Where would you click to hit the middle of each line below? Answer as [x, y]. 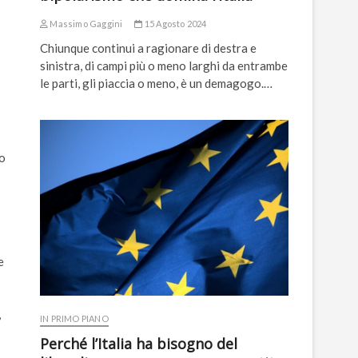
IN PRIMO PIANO [74, 319]
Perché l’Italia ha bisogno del [139, 344]
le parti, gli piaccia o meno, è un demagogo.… [156, 84]
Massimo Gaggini [86, 24]
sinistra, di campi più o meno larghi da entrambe [164, 66]
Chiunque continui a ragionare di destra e [148, 48]
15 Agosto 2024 [175, 24]
